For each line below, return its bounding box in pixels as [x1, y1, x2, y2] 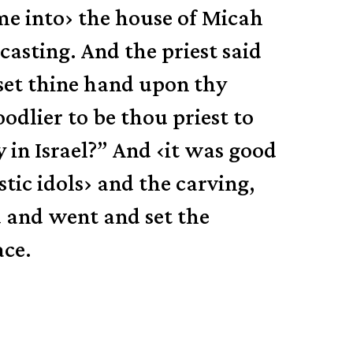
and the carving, [91, 169, 255, 196]
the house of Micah [73, 4, 264, 31]
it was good [165, 136, 277, 163]
